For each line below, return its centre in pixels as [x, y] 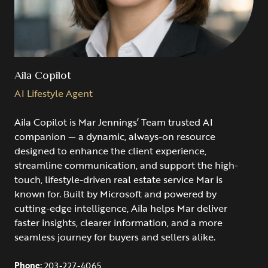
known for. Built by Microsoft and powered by [115, 194]
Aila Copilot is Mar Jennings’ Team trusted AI [114, 122]
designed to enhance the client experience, [110, 150]
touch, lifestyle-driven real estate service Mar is [118, 179]
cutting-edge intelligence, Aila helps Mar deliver [121, 208]
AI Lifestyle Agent [54, 93]
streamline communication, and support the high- [126, 165]
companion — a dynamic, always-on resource [115, 136]
